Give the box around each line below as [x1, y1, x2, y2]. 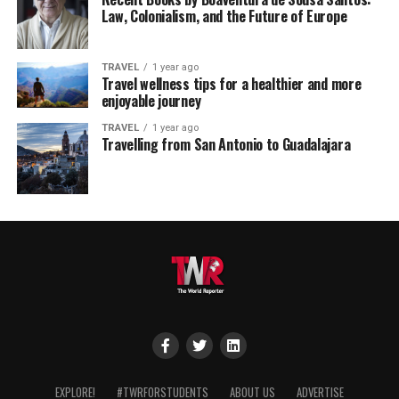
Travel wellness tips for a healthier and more [101, 73, 362, 94]
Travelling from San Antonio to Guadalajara [101, 134, 351, 155]
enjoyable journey [101, 90, 201, 111]
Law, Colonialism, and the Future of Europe [101, 5, 347, 27]
